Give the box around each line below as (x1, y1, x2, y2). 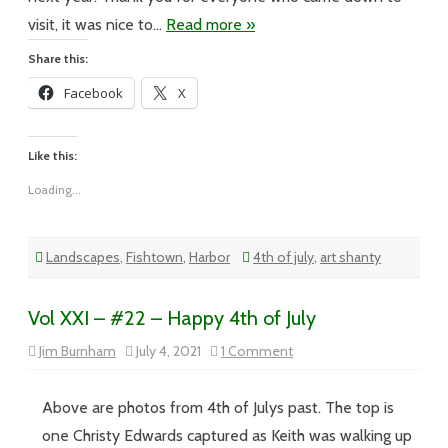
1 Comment (221, 342, 293, 360)
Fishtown (126, 248, 183, 266)
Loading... (28, 182, 81, 197)
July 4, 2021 (133, 342, 210, 360)
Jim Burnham (39, 342, 116, 360)
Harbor (189, 248, 230, 266)
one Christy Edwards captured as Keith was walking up (42, 426, 412, 445)
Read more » (166, 15, 255, 34)
